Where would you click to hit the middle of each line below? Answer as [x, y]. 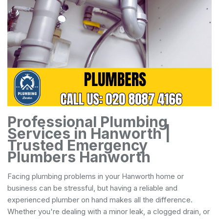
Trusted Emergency [77, 145]
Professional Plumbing [88, 121]
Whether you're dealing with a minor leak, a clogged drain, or [109, 211]
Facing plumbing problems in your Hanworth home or [96, 176]
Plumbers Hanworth [79, 157]
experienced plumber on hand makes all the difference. [100, 199]
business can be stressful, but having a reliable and [92, 188]
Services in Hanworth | [89, 133]
